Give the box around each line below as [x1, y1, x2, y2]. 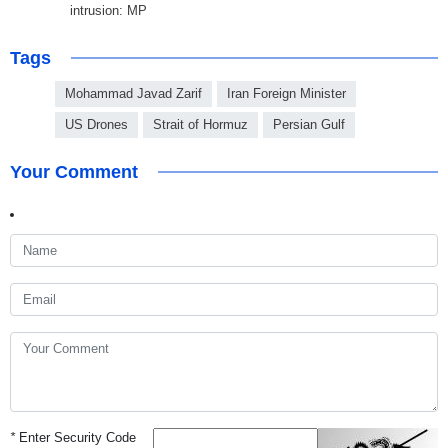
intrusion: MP [70, 3, 147, 19]
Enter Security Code [15, 430, 136, 446]
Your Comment [10, 162, 138, 183]
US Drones [65, 117, 128, 133]
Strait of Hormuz [153, 117, 248, 133]
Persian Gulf [273, 117, 345, 133]
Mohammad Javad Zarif [65, 86, 202, 102]
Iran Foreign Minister [227, 86, 346, 102]
